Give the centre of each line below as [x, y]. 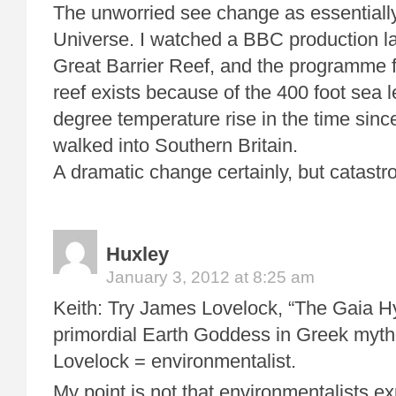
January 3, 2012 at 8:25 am [210, 277]
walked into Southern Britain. [175, 145]
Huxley [137, 254]
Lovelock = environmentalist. [175, 361]
